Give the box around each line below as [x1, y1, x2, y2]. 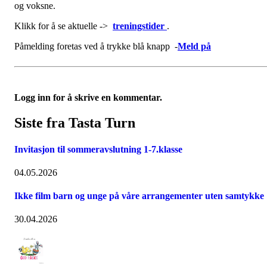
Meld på [178, 41, 211, 52]
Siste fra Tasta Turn [14, 115, 135, 131]
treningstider [113, 21, 167, 32]
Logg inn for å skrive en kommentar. [14, 92, 162, 103]
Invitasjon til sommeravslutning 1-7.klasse [14, 144, 182, 154]
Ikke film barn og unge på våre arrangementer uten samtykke [14, 191, 264, 201]
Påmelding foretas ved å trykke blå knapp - [14, 41, 178, 52]
